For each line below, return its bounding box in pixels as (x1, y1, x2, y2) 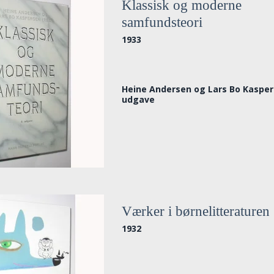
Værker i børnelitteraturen (122, 204, 270, 220)
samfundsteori (122, 15, 203, 31)
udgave (122, 93, 155, 105)
